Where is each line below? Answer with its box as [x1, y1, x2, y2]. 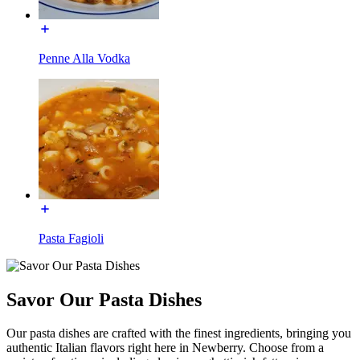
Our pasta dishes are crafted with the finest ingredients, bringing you [6, 326, 351, 341]
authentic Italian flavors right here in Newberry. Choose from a [6, 341, 324, 355]
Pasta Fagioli [39, 231, 104, 245]
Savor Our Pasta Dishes [6, 288, 202, 310]
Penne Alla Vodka [39, 51, 130, 65]
